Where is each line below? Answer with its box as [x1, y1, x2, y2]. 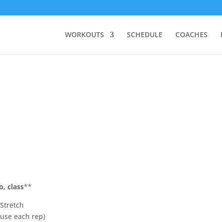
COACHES [175, 30, 208, 39]
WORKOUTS [64, 30, 104, 39]
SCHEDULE [126, 30, 163, 39]
